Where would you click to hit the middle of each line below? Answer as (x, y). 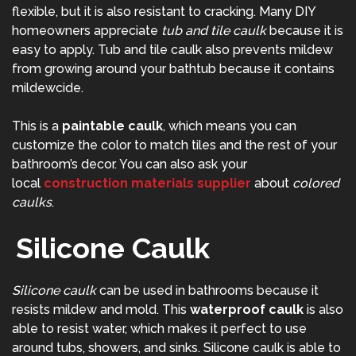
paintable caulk (112, 126)
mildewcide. (48, 88)
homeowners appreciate (87, 31)
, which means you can (230, 126)
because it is (305, 31)
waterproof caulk (247, 310)
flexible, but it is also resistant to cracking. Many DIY (164, 12)
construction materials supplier (147, 184)
